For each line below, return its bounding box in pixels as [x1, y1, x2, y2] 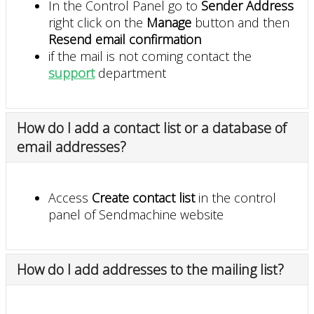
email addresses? [17, 137, 126, 156]
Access [48, 189, 92, 206]
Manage [146, 13, 191, 31]
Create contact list [92, 189, 195, 206]
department [95, 64, 166, 81]
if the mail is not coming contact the [48, 47, 252, 64]
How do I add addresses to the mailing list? [17, 259, 284, 279]
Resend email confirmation [48, 30, 201, 48]
